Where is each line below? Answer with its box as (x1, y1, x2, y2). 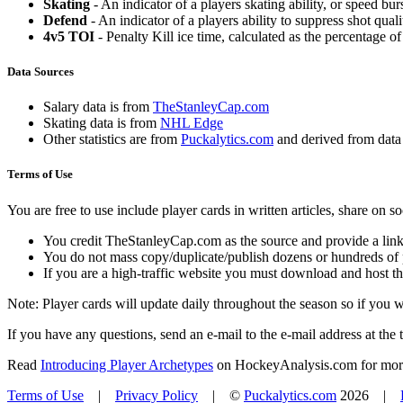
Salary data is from (43, 99, 153, 115)
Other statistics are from (43, 131, 181, 148)
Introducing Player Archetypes (40, 356, 213, 372)
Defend (43, 12, 87, 28)
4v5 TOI (43, 28, 94, 44)
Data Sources (7, 64, 74, 78)
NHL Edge (160, 115, 223, 131)
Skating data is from (43, 115, 160, 131)
